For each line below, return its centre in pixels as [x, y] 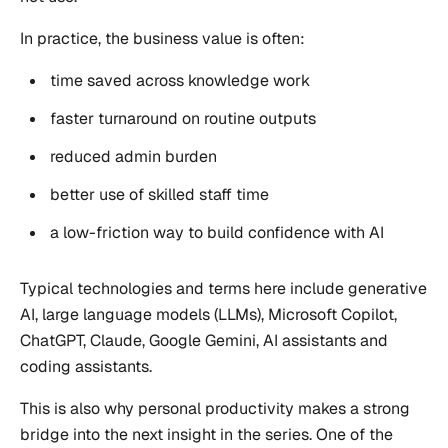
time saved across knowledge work [180, 81]
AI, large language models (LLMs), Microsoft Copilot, [208, 315]
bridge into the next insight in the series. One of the [206, 435]
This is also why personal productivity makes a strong [215, 409]
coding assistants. [86, 367]
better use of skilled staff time [160, 195]
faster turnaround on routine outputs [183, 119]
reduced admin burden [134, 157]
